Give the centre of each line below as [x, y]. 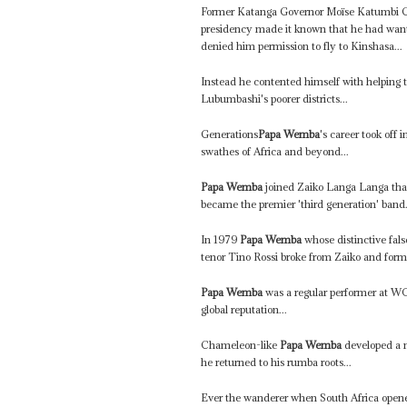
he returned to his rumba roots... [277, 362]
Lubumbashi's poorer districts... [275, 99]
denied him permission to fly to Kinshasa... [302, 46]
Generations [230, 134]
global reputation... [244, 310]
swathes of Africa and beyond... [275, 152]
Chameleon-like [241, 345]
